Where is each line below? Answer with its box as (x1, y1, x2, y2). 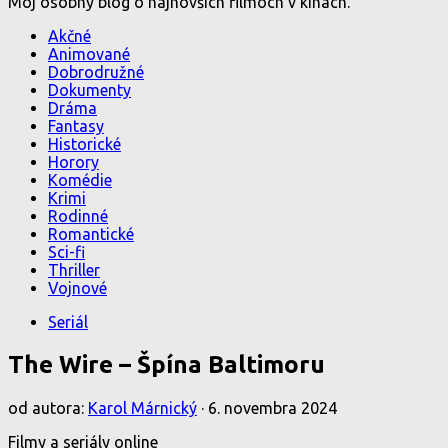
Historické (48, 135, 121, 153)
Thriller (48, 261, 100, 279)
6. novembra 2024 (208, 398, 337, 417)
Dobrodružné (48, 63, 144, 81)
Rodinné (48, 207, 108, 225)
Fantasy (48, 117, 104, 135)
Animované (48, 45, 130, 63)
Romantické (48, 225, 134, 243)
